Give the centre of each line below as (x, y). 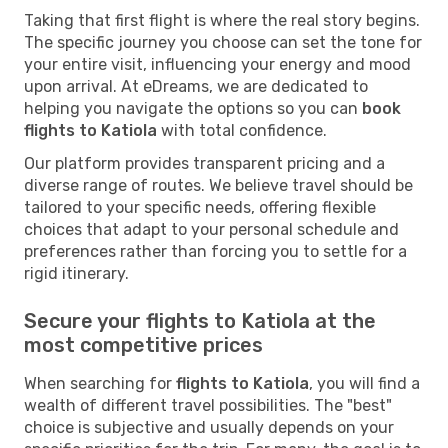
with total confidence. (242, 130)
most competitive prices (143, 344)
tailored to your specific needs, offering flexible (200, 207)
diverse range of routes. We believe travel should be (218, 185)
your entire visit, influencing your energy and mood (217, 64)
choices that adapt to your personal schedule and (211, 229)
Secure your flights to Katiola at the (200, 320)
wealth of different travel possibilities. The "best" (208, 405)
